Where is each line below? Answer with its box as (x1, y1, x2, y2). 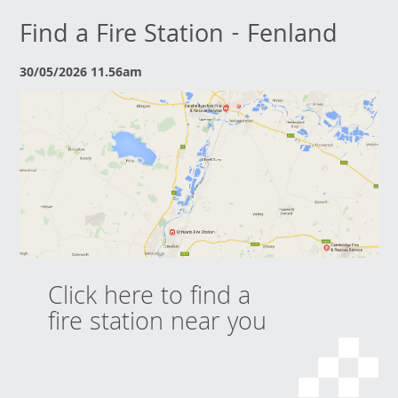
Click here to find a (48, 277, 251, 320)
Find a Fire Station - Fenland (20, 15, 338, 58)
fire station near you (48, 303, 267, 346)
